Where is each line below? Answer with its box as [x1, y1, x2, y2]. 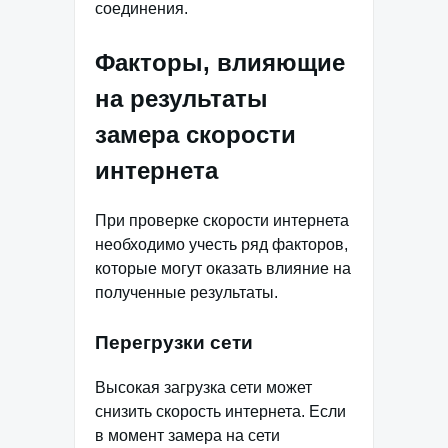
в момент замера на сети [95, 427, 280, 445]
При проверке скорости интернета [95, 212, 349, 230]
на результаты [95, 85, 268, 113]
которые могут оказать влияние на [95, 260, 351, 278]
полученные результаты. [95, 284, 278, 302]
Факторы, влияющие [95, 49, 345, 77]
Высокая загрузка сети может [95, 379, 312, 397]
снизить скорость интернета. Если [95, 403, 346, 421]
